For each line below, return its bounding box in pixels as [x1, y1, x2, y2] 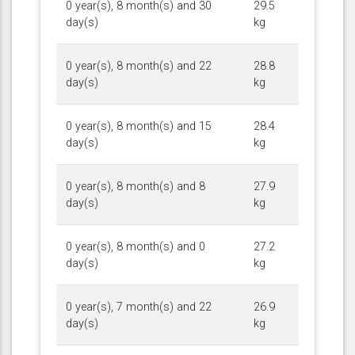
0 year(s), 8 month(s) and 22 [66, 59, 212, 73]
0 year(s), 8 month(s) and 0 [66, 239, 205, 254]
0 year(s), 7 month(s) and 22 [66, 300, 212, 314]
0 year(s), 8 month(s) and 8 [66, 179, 205, 193]
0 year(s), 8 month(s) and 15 [66, 119, 212, 133]
